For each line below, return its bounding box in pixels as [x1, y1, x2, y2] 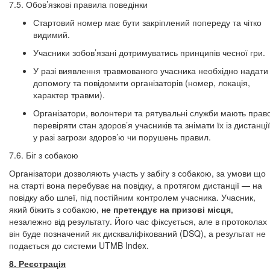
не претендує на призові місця [101, 203, 231, 215]
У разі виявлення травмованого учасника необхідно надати [33, 64, 268, 77]
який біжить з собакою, [9, 203, 101, 215]
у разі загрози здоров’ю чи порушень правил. [33, 131, 211, 143]
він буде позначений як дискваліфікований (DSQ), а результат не [9, 227, 266, 239]
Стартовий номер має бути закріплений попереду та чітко [33, 16, 262, 28]
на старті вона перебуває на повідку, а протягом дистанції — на [9, 179, 262, 191]
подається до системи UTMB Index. [9, 239, 149, 251]
